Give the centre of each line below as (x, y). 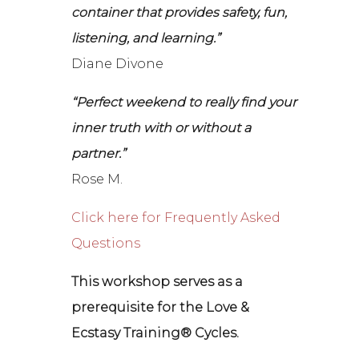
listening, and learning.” (146, 38)
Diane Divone (118, 64)
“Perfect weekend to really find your (184, 103)
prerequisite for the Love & (161, 308)
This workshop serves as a (157, 282)
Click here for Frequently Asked (176, 218)
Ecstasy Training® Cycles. (155, 333)
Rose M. (97, 179)
